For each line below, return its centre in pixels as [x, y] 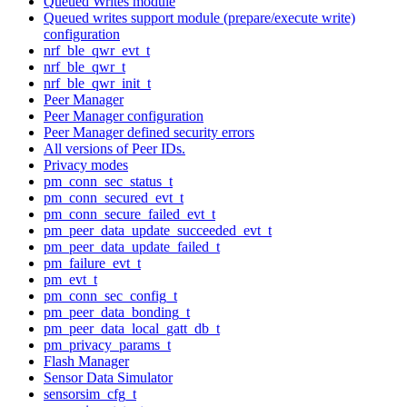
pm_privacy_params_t [107, 344]
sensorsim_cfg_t [90, 393]
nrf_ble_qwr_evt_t [97, 50]
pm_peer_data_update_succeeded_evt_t [158, 230]
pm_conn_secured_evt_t [114, 197]
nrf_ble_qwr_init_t [97, 83]
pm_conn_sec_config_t [110, 295]
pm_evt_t [70, 279]
